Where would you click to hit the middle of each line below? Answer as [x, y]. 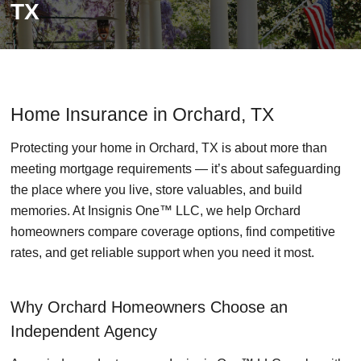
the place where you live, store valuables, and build [156, 190]
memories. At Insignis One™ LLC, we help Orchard [156, 211]
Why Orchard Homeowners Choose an [149, 307]
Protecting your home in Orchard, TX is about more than [169, 148]
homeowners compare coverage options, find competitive [173, 232]
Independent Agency [84, 332]
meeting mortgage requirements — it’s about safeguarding [176, 169]
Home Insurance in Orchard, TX [142, 115]
